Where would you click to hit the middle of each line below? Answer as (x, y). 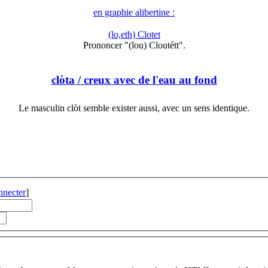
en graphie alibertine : (134, 13)
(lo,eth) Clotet (134, 35)
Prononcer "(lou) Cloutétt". (134, 45)
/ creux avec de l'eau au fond (146, 80)
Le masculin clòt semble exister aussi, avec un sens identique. (134, 108)
